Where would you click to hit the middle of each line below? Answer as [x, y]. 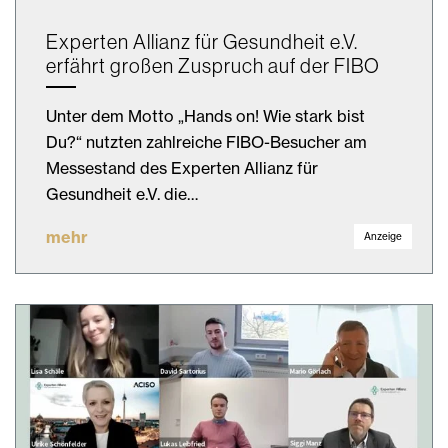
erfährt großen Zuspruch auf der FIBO [213, 65]
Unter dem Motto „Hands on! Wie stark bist [205, 115]
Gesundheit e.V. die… [122, 193]
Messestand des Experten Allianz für [182, 167]
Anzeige [383, 236]
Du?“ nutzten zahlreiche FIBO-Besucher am [206, 141]
